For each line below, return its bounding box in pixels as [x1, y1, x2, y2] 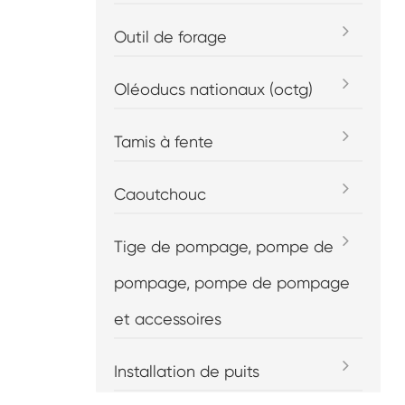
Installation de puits [114, 362, 260, 381]
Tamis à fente [114, 132, 214, 151]
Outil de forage [114, 27, 228, 46]
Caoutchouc [114, 184, 207, 203]
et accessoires [114, 309, 222, 328]
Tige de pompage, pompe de [114, 237, 334, 256]
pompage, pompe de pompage [114, 273, 351, 292]
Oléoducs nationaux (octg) [114, 80, 314, 99]
